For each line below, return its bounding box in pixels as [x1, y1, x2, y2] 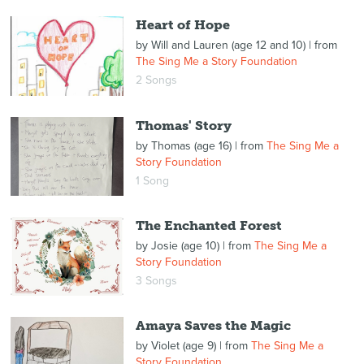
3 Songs [135, 273, 177, 288]
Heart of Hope [135, 17, 230, 33]
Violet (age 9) [150, 339, 216, 353]
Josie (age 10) [150, 238, 219, 253]
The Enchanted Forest [135, 217, 282, 233]
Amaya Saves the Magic [135, 318, 291, 334]
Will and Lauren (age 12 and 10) [150, 38, 305, 53]
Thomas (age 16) [150, 138, 232, 153]
